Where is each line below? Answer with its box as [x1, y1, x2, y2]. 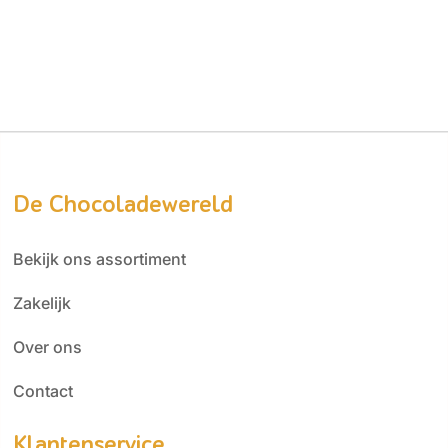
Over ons [13, 336, 82, 357]
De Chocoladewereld [13, 190, 233, 218]
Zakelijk [13, 292, 71, 313]
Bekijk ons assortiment [13, 248, 186, 269]
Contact [13, 380, 73, 401]
